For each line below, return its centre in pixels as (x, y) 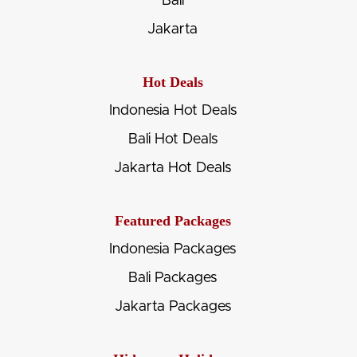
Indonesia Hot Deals (173, 110)
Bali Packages (173, 278)
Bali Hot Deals (173, 139)
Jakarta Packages (173, 306)
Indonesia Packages (173, 249)
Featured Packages (173, 220)
